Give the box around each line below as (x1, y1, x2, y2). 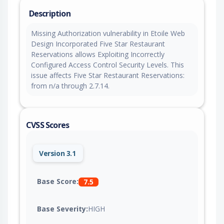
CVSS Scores (26, 119, 69, 130)
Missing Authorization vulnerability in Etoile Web (31, 28, 185, 38)
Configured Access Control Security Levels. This (31, 59, 184, 69)
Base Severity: (37, 204, 88, 214)
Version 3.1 (39, 148, 76, 158)
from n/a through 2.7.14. (31, 80, 109, 90)
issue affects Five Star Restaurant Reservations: (31, 70, 184, 80)
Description (28, 7, 70, 19)
